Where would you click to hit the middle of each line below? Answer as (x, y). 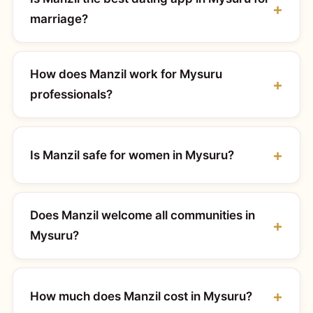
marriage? (59, 19)
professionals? (71, 94)
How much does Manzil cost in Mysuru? (141, 296)
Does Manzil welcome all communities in (143, 215)
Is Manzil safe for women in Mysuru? (132, 155)
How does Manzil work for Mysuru (126, 74)
